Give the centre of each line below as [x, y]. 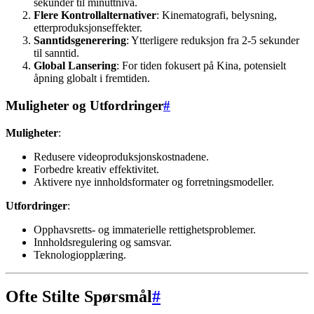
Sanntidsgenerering [80, 41]
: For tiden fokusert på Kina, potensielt [201, 66]
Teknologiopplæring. [80, 254]
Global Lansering [75, 66]
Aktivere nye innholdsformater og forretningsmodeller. [154, 182]
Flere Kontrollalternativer [95, 15]
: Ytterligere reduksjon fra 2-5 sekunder [213, 41]
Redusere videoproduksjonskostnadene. [121, 156]
